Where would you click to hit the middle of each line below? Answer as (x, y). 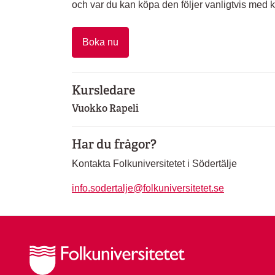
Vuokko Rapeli (105, 109)
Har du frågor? (114, 145)
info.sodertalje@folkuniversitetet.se (148, 188)
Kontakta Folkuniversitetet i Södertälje (154, 164)
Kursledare (103, 91)
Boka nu (100, 42)
